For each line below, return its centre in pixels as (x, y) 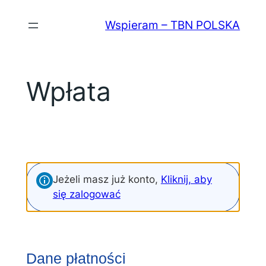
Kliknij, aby (186, 179)
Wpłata (68, 92)
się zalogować (86, 194)
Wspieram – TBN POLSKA (173, 25)
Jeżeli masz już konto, (107, 179)
